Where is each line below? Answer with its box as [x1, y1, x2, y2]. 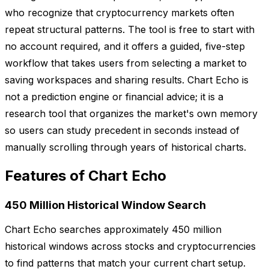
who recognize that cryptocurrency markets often [5, 6, 234, 19]
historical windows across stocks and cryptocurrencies [5, 240, 256, 253]
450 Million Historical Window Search [5, 199, 206, 212]
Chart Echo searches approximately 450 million [5, 223, 222, 236]
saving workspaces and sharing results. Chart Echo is [5, 73, 249, 86]
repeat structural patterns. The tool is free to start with [5, 23, 255, 35]
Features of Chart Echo [5, 167, 166, 185]
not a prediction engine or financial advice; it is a [5, 90, 223, 103]
